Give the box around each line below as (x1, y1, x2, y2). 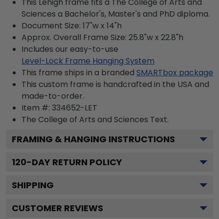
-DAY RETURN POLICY (26, 155, 122, 168)
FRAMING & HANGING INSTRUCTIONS (12, 132, 175, 145)
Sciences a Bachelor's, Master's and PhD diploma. (22, 8, 210, 20)
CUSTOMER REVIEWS (12, 201, 103, 214)
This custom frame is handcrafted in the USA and (22, 78, 209, 90)
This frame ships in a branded (22, 66, 134, 78)
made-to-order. (22, 90, 84, 102)
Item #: (22, 102, 52, 113)
